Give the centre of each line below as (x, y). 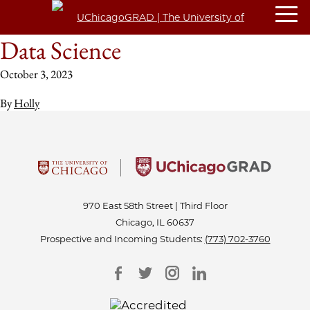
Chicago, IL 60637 (155, 222)
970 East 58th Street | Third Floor (155, 206)
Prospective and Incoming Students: (122, 239)
